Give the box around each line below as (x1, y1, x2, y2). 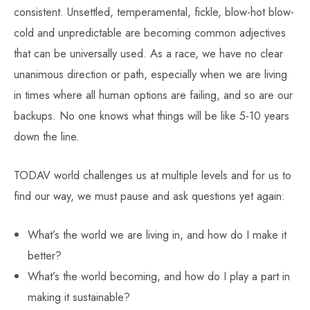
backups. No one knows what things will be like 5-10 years (14, 107, 289, 124)
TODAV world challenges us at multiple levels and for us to (14, 167, 291, 184)
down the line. (14, 127, 80, 145)
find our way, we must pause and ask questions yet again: (14, 188, 285, 205)
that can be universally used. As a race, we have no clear (14, 44, 283, 62)
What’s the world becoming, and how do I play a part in (28, 268, 290, 285)
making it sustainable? (28, 289, 130, 306)
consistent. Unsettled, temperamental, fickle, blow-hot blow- (14, 3, 294, 20)
